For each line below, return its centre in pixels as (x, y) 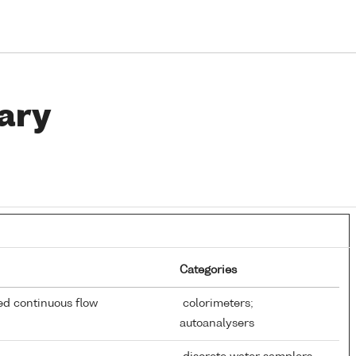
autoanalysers (217, 323)
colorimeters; (217, 303)
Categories (208, 270)
